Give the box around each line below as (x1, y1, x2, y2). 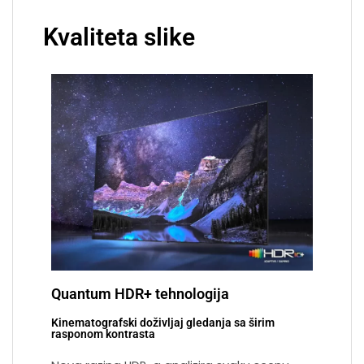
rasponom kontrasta (51, 327, 155, 341)
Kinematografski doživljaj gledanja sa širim (51, 315, 275, 330)
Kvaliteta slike (43, 22, 195, 51)
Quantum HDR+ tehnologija (51, 284, 229, 302)
